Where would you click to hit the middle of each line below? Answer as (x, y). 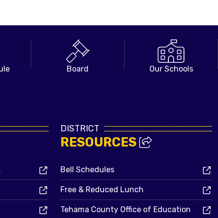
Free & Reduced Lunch (102, 189)
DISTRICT (80, 128)
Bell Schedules (87, 169)
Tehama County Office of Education (126, 209)
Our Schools (171, 69)
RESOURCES (100, 142)
